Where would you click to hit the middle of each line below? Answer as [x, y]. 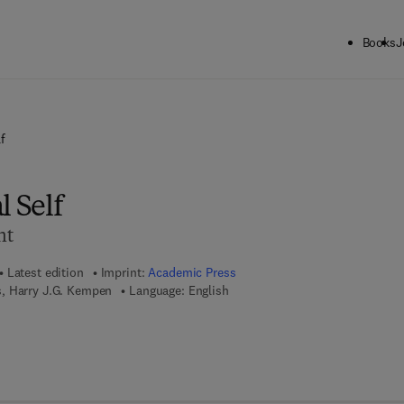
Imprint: [124, 272]
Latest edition [45, 272]
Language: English [179, 290]
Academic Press [192, 272]
